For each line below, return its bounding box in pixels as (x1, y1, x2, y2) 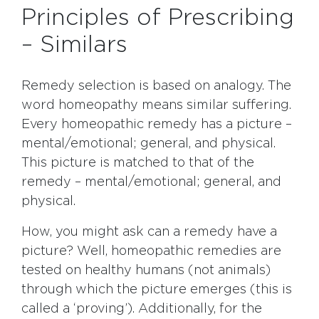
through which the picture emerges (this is (21, 283, 292, 297)
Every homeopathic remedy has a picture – (21, 118, 292, 132)
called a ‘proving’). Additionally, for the (21, 303, 262, 316)
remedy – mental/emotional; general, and (21, 176, 281, 189)
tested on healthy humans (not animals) (21, 264, 271, 278)
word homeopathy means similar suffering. (21, 99, 291, 113)
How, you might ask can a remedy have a (21, 226, 277, 239)
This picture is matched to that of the (21, 157, 254, 170)
